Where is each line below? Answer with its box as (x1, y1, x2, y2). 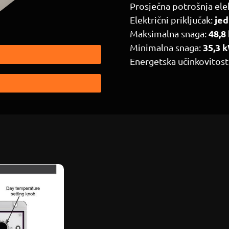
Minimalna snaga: (130, 42, 203, 53)
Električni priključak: (130, 14, 213, 25)
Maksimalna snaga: (130, 28, 209, 39)
